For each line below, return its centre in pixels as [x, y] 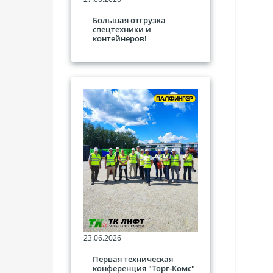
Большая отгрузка [129, 20]
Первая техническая [133, 259]
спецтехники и [122, 29]
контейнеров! [120, 38]
